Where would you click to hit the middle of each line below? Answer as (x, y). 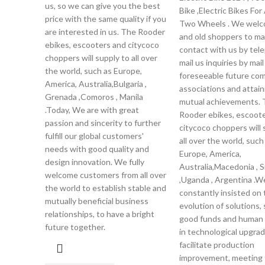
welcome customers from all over (106, 175)
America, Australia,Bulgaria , (96, 84)
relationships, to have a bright (100, 214)
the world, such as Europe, (93, 71)
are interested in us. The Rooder (105, 32)
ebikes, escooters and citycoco (102, 45)
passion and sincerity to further (103, 123)
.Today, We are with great (92, 110)
